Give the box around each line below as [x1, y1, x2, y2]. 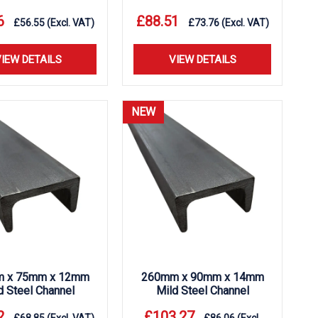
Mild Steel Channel [155, 284, 249, 297]
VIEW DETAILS [168, 53, 236, 66]
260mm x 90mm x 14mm [141, 270, 264, 284]
